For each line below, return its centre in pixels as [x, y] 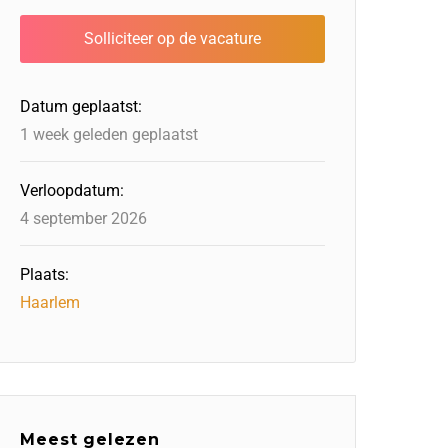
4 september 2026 [84, 218]
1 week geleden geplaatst [109, 134]
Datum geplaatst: [81, 106]
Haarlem [50, 302]
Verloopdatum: [72, 190]
